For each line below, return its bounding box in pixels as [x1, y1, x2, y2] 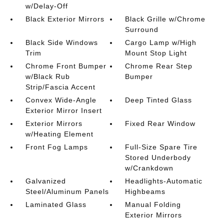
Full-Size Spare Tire [125, 143, 198, 151]
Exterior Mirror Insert [25, 106, 102, 114]
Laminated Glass [25, 200, 86, 208]
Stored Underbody [125, 153, 191, 161]
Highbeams [125, 187, 166, 195]
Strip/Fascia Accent [25, 83, 95, 91]
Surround [125, 25, 159, 33]
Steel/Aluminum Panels [25, 187, 109, 195]
